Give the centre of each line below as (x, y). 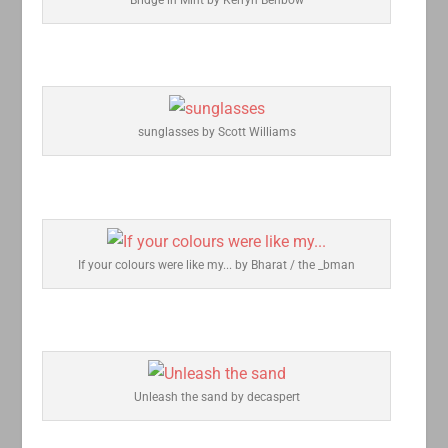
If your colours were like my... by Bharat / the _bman (217, 264)
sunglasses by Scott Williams (216, 132)
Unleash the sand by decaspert (216, 397)
